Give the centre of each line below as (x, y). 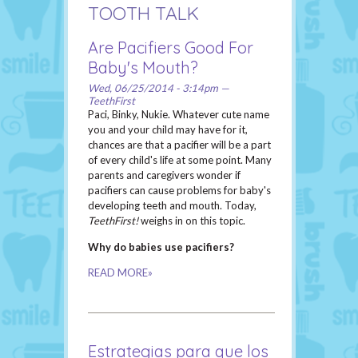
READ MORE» (120, 273)
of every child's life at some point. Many (180, 160)
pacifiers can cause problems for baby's (179, 191)
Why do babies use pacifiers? (161, 247)
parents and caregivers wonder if (164, 175)
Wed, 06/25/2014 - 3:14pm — (159, 88)
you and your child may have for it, (168, 130)
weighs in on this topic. (192, 221)
